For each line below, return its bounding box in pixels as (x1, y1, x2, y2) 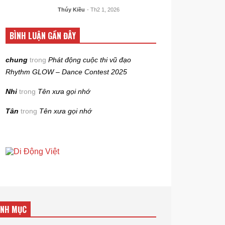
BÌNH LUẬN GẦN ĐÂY (10, 30, 76, 42)
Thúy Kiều (57, 7, 85, 13)
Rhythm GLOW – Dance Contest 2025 (6, 68, 128, 76)
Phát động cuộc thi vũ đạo (48, 56, 132, 64)
